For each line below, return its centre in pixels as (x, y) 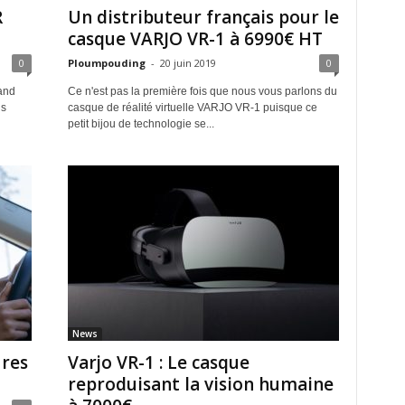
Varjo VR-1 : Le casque (158, 363)
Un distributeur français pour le (203, 17)
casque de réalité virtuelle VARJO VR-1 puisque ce (192, 108)
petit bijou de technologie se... (141, 124)
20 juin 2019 (188, 63)
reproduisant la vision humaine (200, 384)
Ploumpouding (106, 63)
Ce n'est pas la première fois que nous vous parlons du (202, 91)
